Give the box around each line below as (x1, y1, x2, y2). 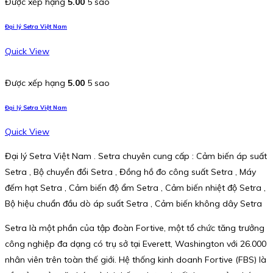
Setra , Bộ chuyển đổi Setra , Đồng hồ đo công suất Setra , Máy (5, 166, 256, 178)
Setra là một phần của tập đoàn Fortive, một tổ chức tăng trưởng (5, 222, 264, 234)
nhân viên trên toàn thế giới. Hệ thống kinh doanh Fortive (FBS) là (5, 254, 266, 266)
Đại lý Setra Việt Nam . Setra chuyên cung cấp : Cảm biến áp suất (5, 151, 267, 162)
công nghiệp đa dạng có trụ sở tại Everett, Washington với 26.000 (5, 238, 266, 250)
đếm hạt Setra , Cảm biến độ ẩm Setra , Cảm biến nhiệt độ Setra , (5, 182, 266, 194)
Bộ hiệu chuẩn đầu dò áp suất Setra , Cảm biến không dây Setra (5, 198, 262, 210)
